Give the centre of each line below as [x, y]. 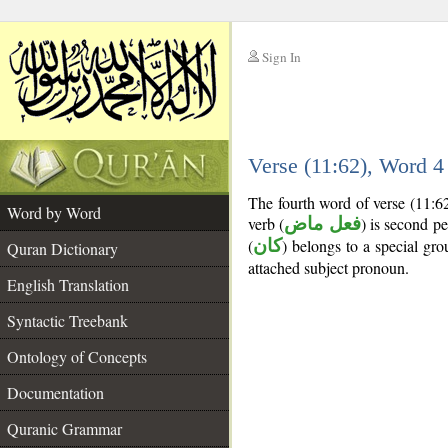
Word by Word [54, 212]
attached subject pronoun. [328, 267]
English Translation [68, 284]
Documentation [55, 392]
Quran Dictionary [62, 248]
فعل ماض [322, 223]
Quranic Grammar [64, 428]
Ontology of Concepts [77, 356]
